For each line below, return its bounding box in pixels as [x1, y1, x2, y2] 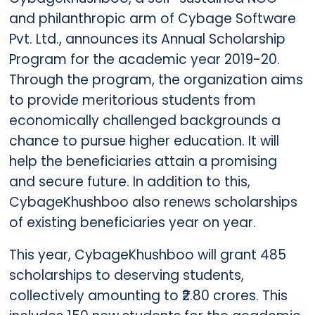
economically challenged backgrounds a [8, 111, 281, 131]
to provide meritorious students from [8, 91, 256, 110]
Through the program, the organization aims [8, 70, 303, 90]
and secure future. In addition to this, [8, 172, 250, 192]
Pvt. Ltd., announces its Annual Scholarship [8, 30, 285, 49]
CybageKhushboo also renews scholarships [8, 193, 297, 212]
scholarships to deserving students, [8, 265, 244, 285]
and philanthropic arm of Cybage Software [8, 9, 296, 29]
